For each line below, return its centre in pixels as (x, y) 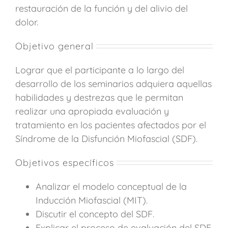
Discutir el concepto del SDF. (95, 214)
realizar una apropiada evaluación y (92, 111)
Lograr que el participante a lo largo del (100, 70)
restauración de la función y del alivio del (102, 8)
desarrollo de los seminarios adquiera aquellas (113, 83)
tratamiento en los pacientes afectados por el (111, 125)
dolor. (27, 22)
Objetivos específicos (65, 162)
